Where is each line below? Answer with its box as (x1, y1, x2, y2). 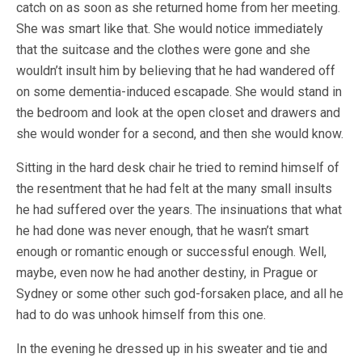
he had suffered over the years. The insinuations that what (16, 202, 342, 217)
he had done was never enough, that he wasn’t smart (16, 223, 309, 238)
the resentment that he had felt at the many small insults (16, 181, 332, 196)
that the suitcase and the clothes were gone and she (16, 42, 310, 57)
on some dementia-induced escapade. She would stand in (16, 84, 342, 99)
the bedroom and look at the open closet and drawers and (16, 105, 340, 120)
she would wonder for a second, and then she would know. (16, 126, 343, 141)
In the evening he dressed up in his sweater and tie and (16, 341, 327, 356)
